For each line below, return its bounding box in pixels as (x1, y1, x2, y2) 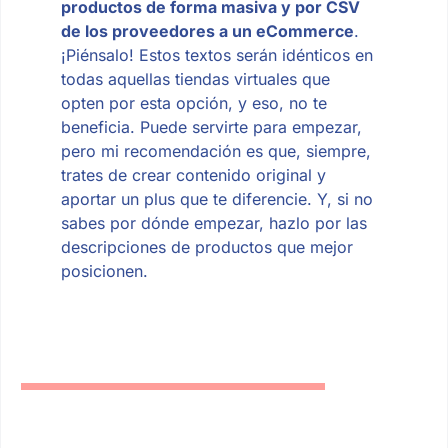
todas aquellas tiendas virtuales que (60, 68, 330, 89)
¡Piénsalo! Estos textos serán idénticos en (60, 44, 373, 65)
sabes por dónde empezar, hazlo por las (60, 212, 367, 233)
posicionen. (60, 260, 148, 281)
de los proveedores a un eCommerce (60, 20, 354, 41)
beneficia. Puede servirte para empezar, (60, 116, 362, 137)
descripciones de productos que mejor (60, 236, 353, 257)
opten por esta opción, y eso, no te (60, 92, 327, 113)
